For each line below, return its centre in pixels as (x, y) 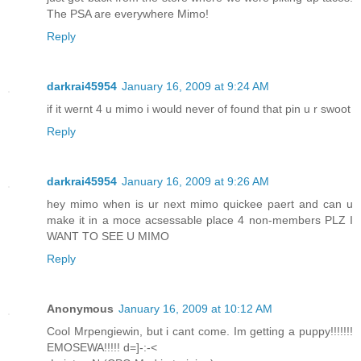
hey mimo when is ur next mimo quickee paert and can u (200, 203)
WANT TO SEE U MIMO (108, 236)
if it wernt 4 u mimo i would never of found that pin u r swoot (199, 108)
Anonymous (80, 308)
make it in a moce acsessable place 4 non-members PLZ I (200, 220)
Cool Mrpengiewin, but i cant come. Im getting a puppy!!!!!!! (200, 331)
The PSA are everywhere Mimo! (128, 13)
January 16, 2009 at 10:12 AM (195, 308)
